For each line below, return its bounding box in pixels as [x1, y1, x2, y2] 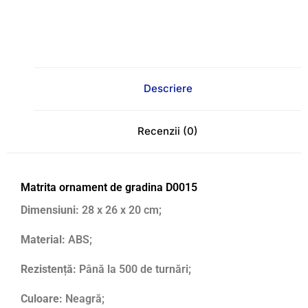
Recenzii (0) [137, 124, 198, 138]
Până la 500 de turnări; [76, 263, 191, 276]
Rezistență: [21, 263, 76, 276]
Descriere [143, 82, 192, 96]
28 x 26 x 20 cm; [79, 203, 162, 217]
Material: [21, 233, 65, 247]
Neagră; [63, 292, 104, 306]
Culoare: [21, 292, 63, 306]
